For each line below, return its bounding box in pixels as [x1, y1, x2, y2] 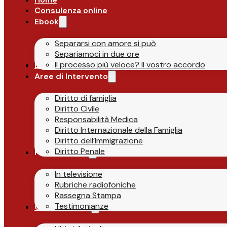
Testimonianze [55, 200, 108, 211]
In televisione [55, 168, 102, 179]
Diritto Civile [55, 103, 99, 114]
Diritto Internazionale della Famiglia [55, 124, 182, 135]
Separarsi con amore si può [55, 37, 156, 49]
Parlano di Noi [34, 146, 89, 158]
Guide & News [34, 201, 91, 212]
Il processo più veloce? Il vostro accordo [55, 59, 205, 70]
